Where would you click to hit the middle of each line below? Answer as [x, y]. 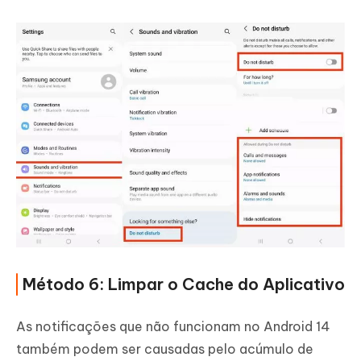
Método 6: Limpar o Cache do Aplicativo [184, 284]
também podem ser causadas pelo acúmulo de [165, 349]
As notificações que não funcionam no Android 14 [173, 327]
